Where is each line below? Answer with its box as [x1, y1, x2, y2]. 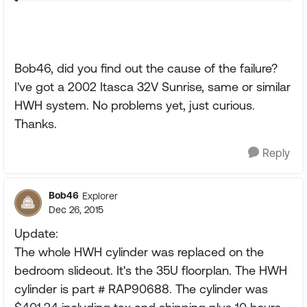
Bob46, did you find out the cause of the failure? [14, 61, 278, 75]
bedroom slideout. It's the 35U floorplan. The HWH [14, 263, 287, 278]
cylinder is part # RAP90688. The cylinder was [14, 282, 268, 296]
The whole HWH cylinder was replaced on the [14, 245, 264, 259]
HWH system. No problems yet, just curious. [14, 98, 255, 112]
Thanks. [14, 116, 57, 131]
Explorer [82, 190, 118, 201]
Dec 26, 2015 [49, 204, 103, 215]
